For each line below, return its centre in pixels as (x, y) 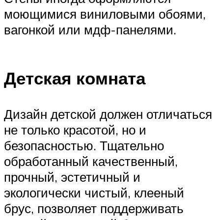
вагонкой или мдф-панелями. (92, 30)
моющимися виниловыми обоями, (105, 14)
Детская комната (75, 78)
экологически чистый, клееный (94, 193)
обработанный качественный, (91, 161)
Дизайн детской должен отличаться (108, 114)
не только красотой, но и (75, 130)
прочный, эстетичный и (72, 177)
